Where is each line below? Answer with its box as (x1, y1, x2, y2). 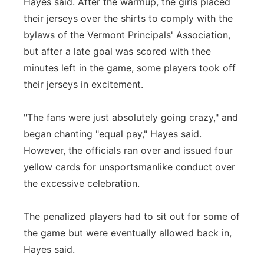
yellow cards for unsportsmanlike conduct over (24, 161, 235, 173)
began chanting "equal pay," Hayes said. (24, 128, 202, 140)
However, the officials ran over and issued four (24, 144, 233, 156)
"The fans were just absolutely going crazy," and (24, 111, 238, 123)
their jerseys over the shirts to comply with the (24, 12, 233, 24)
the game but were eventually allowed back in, (24, 227, 232, 239)
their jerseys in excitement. (24, 78, 143, 90)
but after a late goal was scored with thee (24, 45, 211, 57)
